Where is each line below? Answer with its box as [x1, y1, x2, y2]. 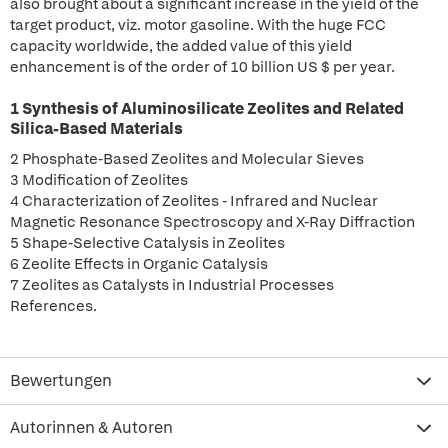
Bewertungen [10, 370, 112, 391]
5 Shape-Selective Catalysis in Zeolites [10, 233, 285, 253]
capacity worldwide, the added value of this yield [10, 36, 352, 56]
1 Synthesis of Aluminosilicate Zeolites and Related [10, 98, 404, 119]
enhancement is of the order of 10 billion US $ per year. [10, 57, 395, 77]
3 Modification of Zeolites [10, 170, 188, 190]
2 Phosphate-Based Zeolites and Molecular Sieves [10, 149, 364, 169]
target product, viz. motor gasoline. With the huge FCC [10, 15, 386, 35]
